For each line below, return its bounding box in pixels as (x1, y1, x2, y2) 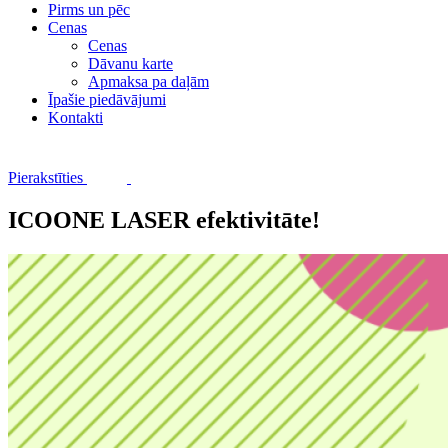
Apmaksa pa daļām (88, 73, 209, 90)
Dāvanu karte (88, 55, 173, 72)
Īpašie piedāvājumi (48, 91, 166, 108)
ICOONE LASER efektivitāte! (8, 206, 320, 233)
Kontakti (48, 109, 103, 126)
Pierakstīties (8, 169, 87, 186)
